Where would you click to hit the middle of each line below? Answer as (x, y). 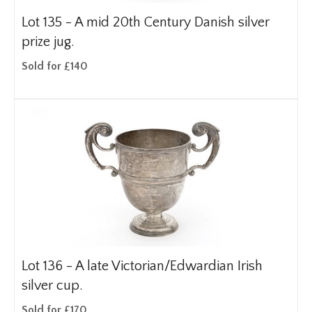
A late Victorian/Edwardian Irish (169, 266)
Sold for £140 (55, 66)
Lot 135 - (48, 22)
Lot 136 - (48, 266)
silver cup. (52, 286)
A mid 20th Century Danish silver (172, 22)
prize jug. (48, 42)
